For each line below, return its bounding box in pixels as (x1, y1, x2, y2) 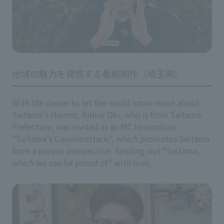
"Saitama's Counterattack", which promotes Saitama (12, 132, 209, 144)
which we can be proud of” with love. (12, 156, 151, 168)
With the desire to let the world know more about (12, 96, 199, 108)
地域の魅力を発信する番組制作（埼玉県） (12, 66, 183, 80)
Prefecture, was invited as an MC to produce (12, 120, 176, 132)
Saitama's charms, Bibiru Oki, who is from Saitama (12, 108, 201, 120)
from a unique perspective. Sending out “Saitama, (12, 144, 199, 156)
